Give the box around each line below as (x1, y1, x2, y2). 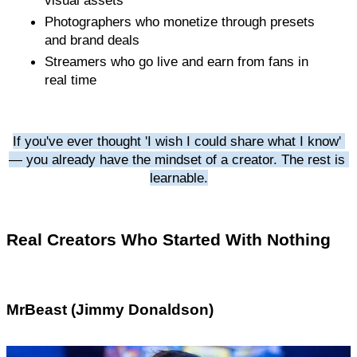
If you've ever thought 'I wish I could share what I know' (12, 132, 341, 149)
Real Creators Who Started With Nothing (6, 229, 331, 249)
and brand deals (45, 31, 139, 48)
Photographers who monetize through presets (45, 13, 315, 29)
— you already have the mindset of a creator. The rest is (8, 151, 345, 167)
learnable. (149, 169, 208, 186)
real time (45, 71, 96, 88)
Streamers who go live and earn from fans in (45, 53, 308, 69)
